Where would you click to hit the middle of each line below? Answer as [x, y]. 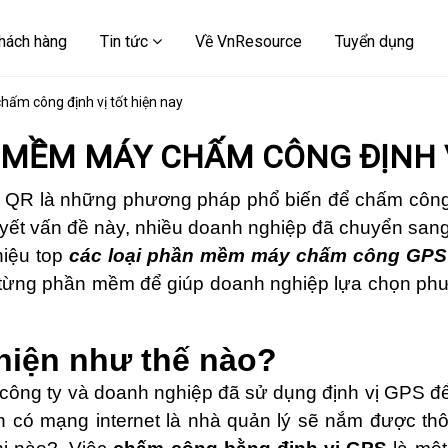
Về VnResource [248, 41]
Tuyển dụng [374, 41]
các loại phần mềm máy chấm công [234, 255]
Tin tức [126, 41]
